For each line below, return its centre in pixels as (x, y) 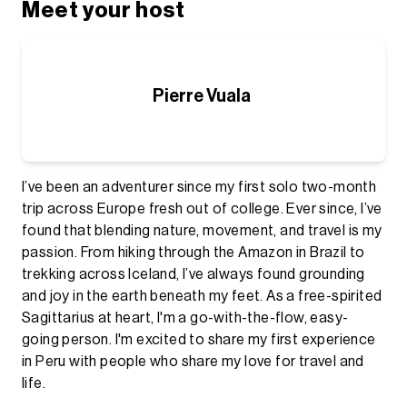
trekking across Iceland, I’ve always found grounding (194, 274)
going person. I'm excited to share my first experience (199, 339)
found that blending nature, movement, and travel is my (202, 230)
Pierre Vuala (202, 96)
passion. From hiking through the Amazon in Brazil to (194, 252)
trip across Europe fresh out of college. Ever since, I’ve (202, 208)
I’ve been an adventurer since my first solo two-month (199, 187)
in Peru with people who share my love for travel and (193, 361)
